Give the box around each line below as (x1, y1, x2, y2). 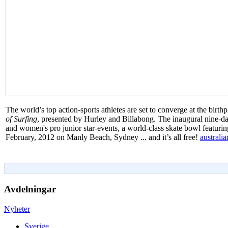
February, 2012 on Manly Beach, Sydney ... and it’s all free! (6, 133, 200, 142)
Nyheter (4, 204, 30, 213)
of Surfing (6, 115, 37, 124)
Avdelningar (4, 184, 56, 195)
